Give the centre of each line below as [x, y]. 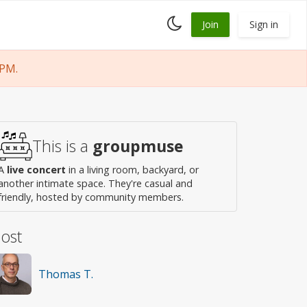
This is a [62, 146]
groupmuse [138, 146]
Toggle [197, 20]
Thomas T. [66, 274]
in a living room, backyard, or [132, 170]
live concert [36, 170]
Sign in [264, 24]
